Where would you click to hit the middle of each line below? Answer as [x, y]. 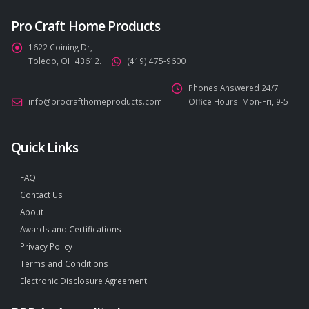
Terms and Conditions [64, 263]
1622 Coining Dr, [60, 47]
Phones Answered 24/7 [233, 88]
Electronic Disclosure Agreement [83, 280]
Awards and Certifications [71, 229]
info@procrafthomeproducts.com [95, 102]
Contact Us [41, 194]
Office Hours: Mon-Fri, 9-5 [238, 102]
